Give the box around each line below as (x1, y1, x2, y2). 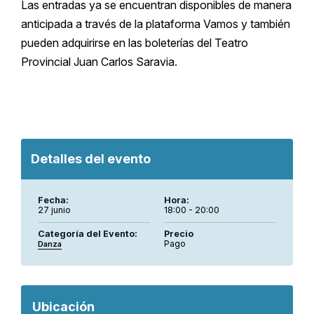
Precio (164, 228, 193, 240)
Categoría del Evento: (38, 228, 137, 240)
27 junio (38, 205, 71, 216)
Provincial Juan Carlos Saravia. (21, 55, 177, 69)
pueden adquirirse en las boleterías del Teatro (21, 36, 248, 50)
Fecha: (38, 195, 69, 206)
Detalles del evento (31, 151, 151, 167)
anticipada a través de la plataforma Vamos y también (21, 17, 290, 32)
